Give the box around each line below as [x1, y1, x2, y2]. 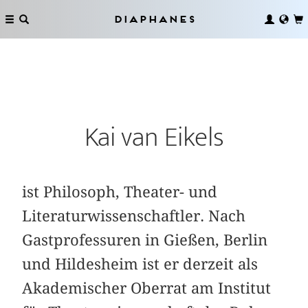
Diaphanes [112, 13, 195, 25]
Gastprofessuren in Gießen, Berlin [22, 230, 268, 249]
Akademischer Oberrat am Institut [22, 278, 272, 297]
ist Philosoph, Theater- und [22, 182, 218, 201]
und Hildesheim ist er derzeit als [22, 254, 258, 273]
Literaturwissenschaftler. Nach [22, 206, 246, 225]
